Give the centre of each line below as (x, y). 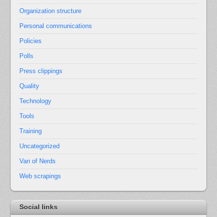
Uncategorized (40, 146)
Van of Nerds (38, 161)
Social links (39, 207)
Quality (30, 86)
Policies (31, 41)
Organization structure (51, 11)
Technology (36, 101)
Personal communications (56, 26)
